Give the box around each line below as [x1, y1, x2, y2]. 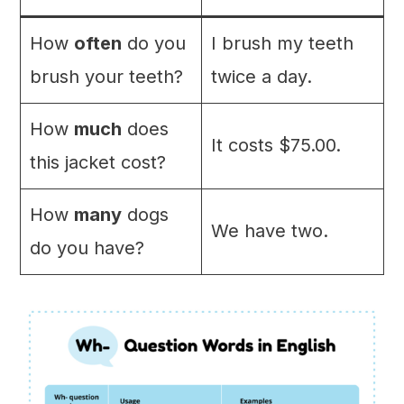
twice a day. [210, 65, 312, 87]
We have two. [210, 219, 328, 242]
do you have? [29, 236, 144, 259]
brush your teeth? [29, 65, 183, 87]
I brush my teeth [210, 32, 353, 54]
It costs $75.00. [210, 133, 341, 156]
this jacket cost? [29, 151, 166, 173]
